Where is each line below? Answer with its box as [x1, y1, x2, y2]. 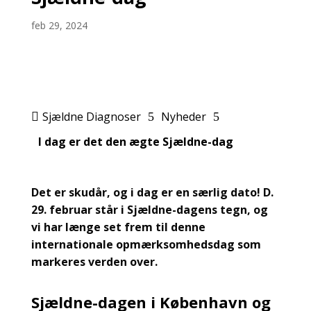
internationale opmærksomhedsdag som [31, 236, 261, 252]
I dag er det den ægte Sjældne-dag [37, 133, 258, 149]
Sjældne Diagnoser [42, 108, 141, 124]
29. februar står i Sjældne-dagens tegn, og [31, 201, 268, 217]
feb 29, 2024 [31, 18, 87, 32]
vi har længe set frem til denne [31, 219, 205, 235]
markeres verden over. [31, 253, 158, 269]
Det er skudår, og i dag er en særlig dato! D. [31, 184, 274, 200]
